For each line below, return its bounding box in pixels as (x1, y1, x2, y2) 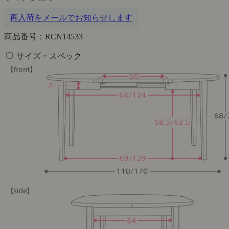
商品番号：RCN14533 (4, 32, 83, 41)
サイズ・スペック (16, 52, 82, 61)
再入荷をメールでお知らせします (10, 13, 132, 22)
